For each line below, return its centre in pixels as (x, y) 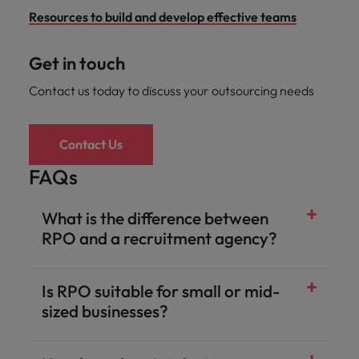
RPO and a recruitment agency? (159, 238)
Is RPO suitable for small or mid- (161, 291)
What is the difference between (155, 218)
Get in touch (77, 63)
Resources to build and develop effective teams (163, 17)
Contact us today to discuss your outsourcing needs (171, 91)
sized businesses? (105, 311)
